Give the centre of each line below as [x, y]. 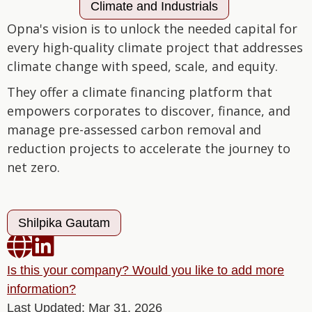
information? [41, 289]
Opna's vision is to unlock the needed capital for [152, 29]
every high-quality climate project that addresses [155, 47]
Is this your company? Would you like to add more [146, 270]
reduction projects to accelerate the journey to [149, 148]
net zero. [33, 167]
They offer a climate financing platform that [140, 92]
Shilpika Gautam [64, 223]
